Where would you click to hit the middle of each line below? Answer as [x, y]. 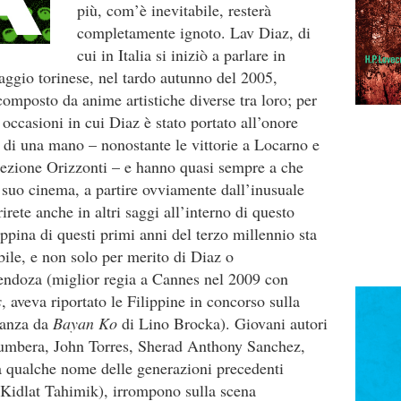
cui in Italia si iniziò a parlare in [181, 55]
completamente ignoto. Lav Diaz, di [194, 32]
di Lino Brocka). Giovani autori [222, 323]
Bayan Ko [85, 323]
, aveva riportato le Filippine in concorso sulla [151, 301]
